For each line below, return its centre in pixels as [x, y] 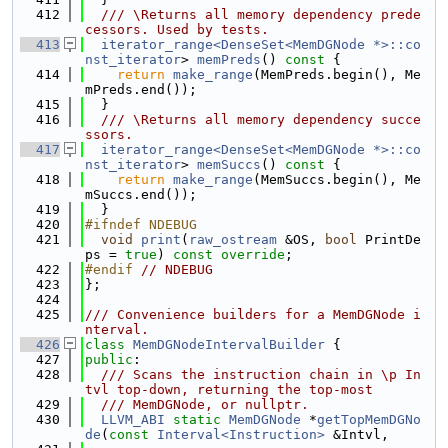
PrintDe [389, 239]
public [109, 359]
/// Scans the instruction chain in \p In [253, 374]
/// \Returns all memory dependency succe [253, 119]
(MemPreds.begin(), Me [337, 74]
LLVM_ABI [133, 419]
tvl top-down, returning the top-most [229, 389]
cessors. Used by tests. [177, 29]
